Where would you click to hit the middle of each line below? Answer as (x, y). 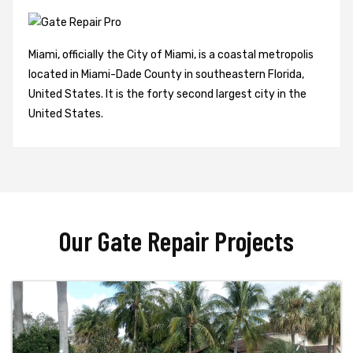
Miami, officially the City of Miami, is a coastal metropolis (171, 54)
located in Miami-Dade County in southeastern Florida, (166, 74)
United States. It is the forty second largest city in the (167, 94)
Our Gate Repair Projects (176, 240)
